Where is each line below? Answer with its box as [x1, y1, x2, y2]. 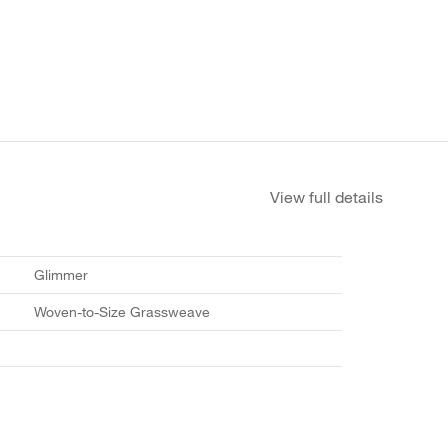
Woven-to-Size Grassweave [34, 302, 211, 320]
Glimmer [34, 265, 89, 283]
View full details [270, 187, 383, 206]
